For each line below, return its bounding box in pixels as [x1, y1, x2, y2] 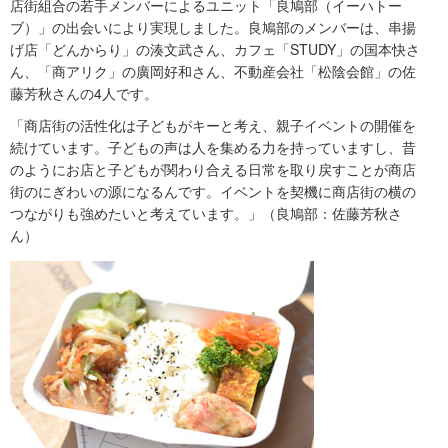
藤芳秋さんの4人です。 [10, 83, 158, 104]
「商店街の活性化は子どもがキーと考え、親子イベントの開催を [10, 115, 416, 136]
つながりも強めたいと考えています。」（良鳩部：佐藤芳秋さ [10, 203, 402, 224]
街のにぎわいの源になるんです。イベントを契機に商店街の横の [10, 181, 416, 202]
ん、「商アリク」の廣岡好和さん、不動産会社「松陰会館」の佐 [10, 61, 416, 82]
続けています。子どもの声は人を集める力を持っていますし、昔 [10, 137, 416, 158]
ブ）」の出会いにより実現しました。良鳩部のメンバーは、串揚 [10, 17, 416, 38]
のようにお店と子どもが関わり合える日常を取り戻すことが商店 [10, 159, 416, 180]
